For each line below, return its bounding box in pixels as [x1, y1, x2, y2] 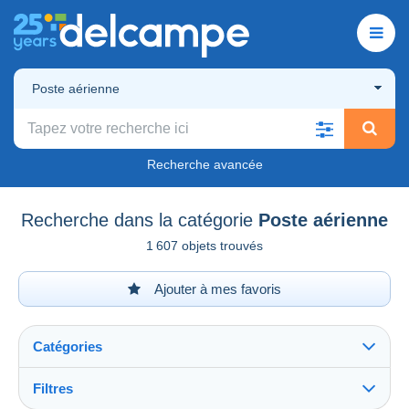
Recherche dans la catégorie [21, 209, 253, 230]
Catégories [33, 338, 102, 354]
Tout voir [37, 391, 94, 407]
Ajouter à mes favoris [152, 280, 281, 297]
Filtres [33, 380, 73, 396]
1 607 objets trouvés [146, 237, 263, 253]
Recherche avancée [146, 156, 263, 172]
